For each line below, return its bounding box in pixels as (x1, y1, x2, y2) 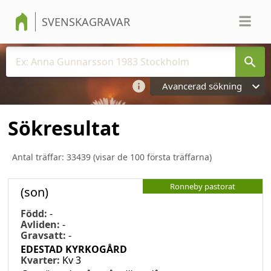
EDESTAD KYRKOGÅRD (21, 242, 127, 256)
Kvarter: (21, 253, 62, 267)
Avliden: (21, 217, 62, 231)
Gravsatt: (21, 228, 68, 242)
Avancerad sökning (162, 80, 242, 92)
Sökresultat (8, 115, 120, 142)
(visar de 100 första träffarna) (91, 151, 212, 163)
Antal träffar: (12, 151, 67, 163)
